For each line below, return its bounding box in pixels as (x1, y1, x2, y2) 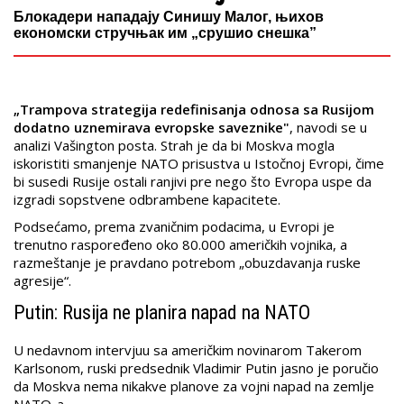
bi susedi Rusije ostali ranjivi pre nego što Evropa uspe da (14, 172, 372, 191)
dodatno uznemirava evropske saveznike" (14, 118, 289, 137)
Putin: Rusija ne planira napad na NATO (14, 301, 310, 325)
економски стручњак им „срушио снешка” (14, 25, 317, 41)
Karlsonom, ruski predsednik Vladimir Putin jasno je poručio (14, 359, 379, 378)
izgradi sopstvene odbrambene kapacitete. (14, 190, 280, 209)
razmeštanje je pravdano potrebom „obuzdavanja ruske (14, 253, 361, 272)
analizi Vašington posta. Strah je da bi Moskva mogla (14, 136, 335, 155)
